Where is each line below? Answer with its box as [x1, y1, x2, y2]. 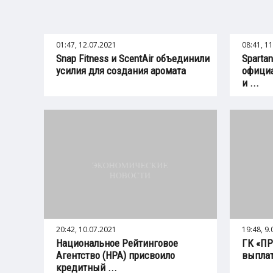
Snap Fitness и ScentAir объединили [56, 52, 210, 65]
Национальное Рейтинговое [56, 236, 178, 249]
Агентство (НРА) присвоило [56, 249, 175, 261]
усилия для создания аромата [56, 64, 186, 77]
